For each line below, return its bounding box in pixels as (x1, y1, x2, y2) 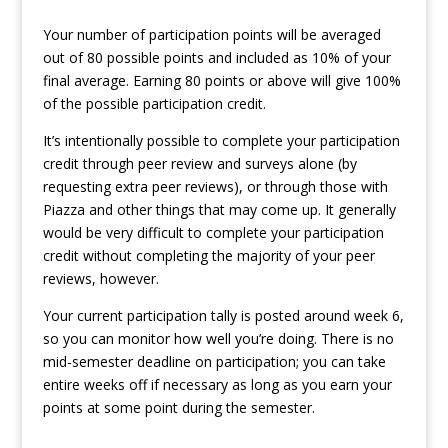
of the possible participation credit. (42, 94, 266, 113)
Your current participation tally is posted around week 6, (42, 306, 404, 325)
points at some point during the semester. (42, 398, 315, 417)
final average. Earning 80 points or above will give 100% (42, 71, 401, 90)
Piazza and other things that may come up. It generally (42, 200, 396, 219)
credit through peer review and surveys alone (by (42, 154, 357, 173)
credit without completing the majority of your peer (42, 246, 375, 265)
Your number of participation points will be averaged (42, 25, 381, 44)
